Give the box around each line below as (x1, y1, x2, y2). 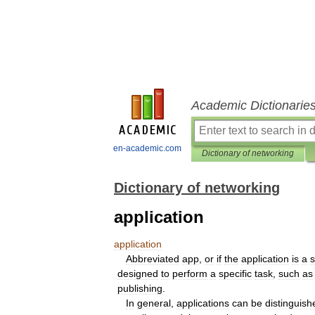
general (137, 297, 171, 309)
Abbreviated (126, 253, 179, 264)
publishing (117, 283, 162, 294)
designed (117, 268, 158, 279)
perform (172, 268, 207, 279)
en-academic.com (113, 143, 181, 153)
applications (176, 297, 229, 309)
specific (219, 268, 252, 279)
